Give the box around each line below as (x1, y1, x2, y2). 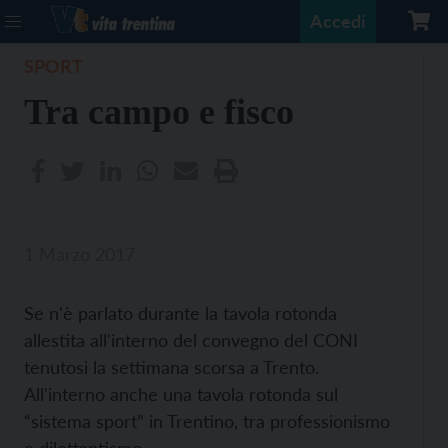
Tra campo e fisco (24, 92, 294, 132)
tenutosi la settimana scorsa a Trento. (24, 356, 319, 378)
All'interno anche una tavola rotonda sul (24, 383, 338, 405)
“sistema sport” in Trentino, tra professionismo (24, 410, 390, 432)
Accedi (310, 10, 366, 32)
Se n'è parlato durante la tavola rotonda (24, 302, 337, 324)
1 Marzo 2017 (24, 243, 135, 265)
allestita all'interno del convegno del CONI (24, 329, 358, 351)
